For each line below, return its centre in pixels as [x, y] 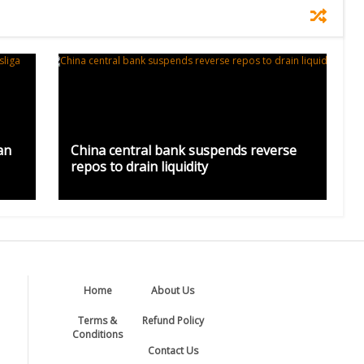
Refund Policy [173, 321]
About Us [173, 291]
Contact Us [173, 351]
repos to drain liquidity [139, 167]
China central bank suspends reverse [183, 150]
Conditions [98, 335]
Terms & [98, 321]
